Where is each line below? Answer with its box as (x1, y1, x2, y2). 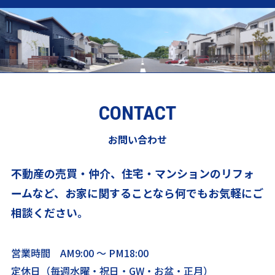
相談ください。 (10, 204, 88, 220)
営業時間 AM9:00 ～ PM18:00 (10, 245, 149, 260)
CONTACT (99, 101, 176, 125)
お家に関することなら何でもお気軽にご (64, 184, 263, 201)
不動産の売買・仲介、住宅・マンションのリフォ (10, 165, 254, 181)
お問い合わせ (108, 131, 167, 147)
